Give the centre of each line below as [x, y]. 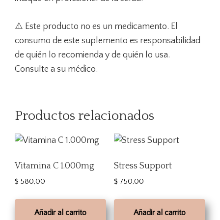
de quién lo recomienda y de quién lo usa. [92, 55]
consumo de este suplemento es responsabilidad [108, 41]
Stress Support [143, 166]
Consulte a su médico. [56, 69]
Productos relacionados [84, 116]
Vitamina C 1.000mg [55, 166]
